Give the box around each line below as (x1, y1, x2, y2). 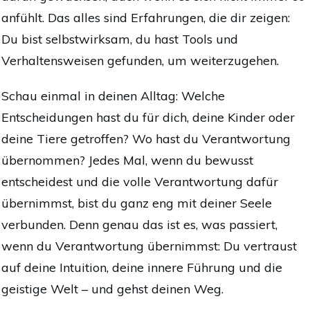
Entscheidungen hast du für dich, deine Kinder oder (1, 109, 295, 126)
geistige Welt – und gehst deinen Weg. (1, 281, 224, 298)
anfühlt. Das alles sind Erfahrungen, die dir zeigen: (1, 10, 290, 26)
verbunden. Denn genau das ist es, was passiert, (1, 217, 277, 233)
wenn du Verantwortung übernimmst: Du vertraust (1, 238, 297, 255)
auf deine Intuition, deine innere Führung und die (1, 259, 282, 276)
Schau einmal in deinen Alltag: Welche (1, 88, 225, 104)
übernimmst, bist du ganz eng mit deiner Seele (1, 195, 272, 212)
